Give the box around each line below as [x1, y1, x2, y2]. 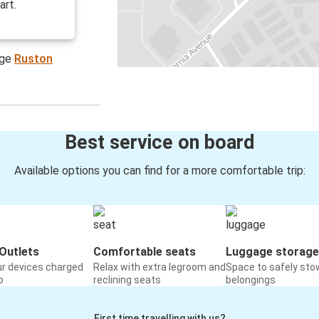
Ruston [14, 52, 53, 66]
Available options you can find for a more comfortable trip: [14, 164, 305, 178]
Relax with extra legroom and [93, 261, 226, 273]
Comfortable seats [93, 245, 196, 259]
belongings [226, 274, 276, 286]
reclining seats [93, 274, 161, 286]
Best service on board [64, 131, 255, 155]
